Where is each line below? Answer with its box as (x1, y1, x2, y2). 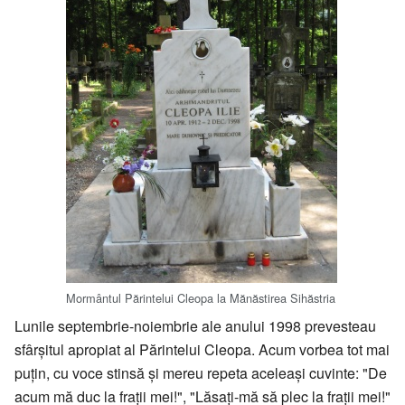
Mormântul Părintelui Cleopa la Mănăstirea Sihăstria (66, 288, 335, 306)
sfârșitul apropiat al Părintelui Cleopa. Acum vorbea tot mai (14, 339, 390, 361)
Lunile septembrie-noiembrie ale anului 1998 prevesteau (14, 316, 376, 337)
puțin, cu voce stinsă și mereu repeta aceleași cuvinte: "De (14, 363, 387, 384)
